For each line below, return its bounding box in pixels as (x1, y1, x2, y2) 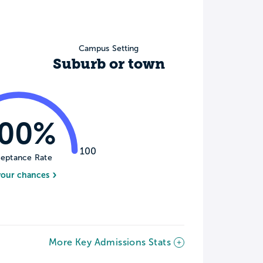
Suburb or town (52, 56, 165, 73)
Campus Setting (78, 44, 139, 53)
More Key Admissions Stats (49, 237, 171, 247)
